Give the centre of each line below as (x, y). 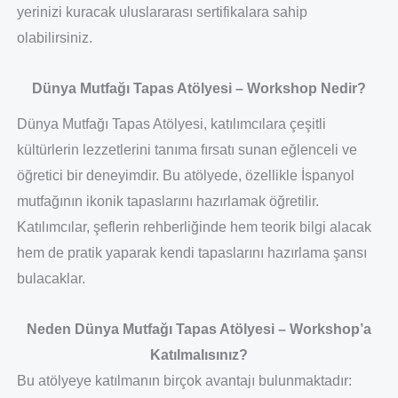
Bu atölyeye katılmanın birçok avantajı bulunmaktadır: (184, 381)
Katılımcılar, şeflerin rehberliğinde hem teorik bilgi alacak (194, 227)
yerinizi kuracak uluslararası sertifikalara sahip (162, 12)
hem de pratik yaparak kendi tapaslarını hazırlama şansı (191, 253)
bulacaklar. (51, 279)
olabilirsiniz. (54, 37)
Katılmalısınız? (199, 355)
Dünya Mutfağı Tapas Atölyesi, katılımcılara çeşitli (171, 124)
